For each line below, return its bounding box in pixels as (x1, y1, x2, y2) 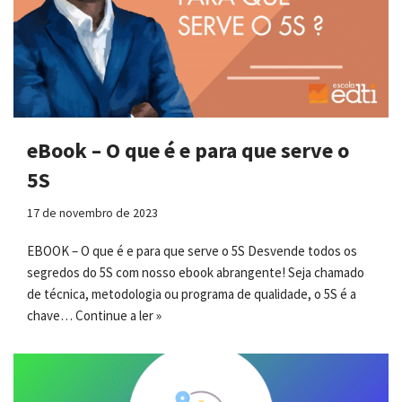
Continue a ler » (75, 306, 162, 324)
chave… (27, 306, 75, 324)
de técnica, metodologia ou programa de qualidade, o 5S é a (27, 284, 356, 302)
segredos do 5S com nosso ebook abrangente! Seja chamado (27, 263, 364, 281)
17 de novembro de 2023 (27, 205, 158, 221)
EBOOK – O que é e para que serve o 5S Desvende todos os (27, 241, 357, 259)
